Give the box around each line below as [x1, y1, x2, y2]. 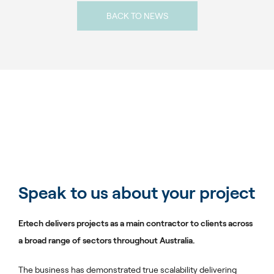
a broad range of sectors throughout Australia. [18, 235, 194, 246]
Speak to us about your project [18, 183, 255, 203]
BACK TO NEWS [106, 11, 168, 21]
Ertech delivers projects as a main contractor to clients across [18, 218, 253, 229]
